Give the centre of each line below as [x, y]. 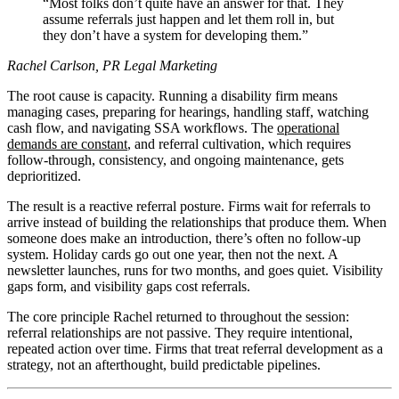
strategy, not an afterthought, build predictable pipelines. [164, 364]
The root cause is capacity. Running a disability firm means [172, 95]
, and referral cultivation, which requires [239, 143]
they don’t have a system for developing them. [172, 35]
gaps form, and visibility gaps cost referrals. [129, 286]
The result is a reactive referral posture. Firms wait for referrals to [189, 206]
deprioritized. [44, 175]
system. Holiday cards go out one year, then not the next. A [172, 254]
